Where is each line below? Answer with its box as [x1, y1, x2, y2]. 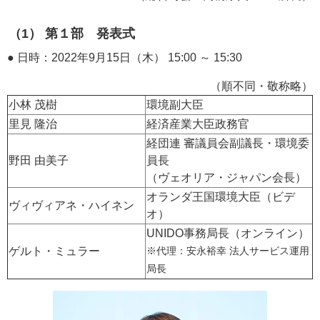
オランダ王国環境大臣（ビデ [146, 191, 295, 203]
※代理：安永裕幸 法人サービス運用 [146, 246, 309, 256]
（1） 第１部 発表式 [9, 26, 135, 41]
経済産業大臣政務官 [146, 118, 249, 130]
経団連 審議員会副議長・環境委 [146, 137, 309, 149]
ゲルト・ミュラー [9, 245, 100, 257]
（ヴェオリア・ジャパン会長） [146, 171, 306, 184]
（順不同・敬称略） [210, 80, 313, 92]
